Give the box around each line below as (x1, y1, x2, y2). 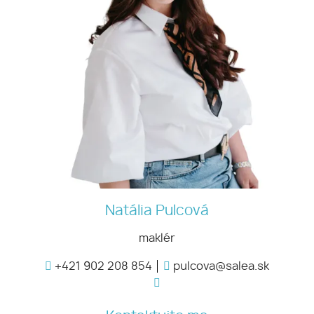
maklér (139, 233, 175, 245)
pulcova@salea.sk (170, 261, 269, 273)
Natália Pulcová (105, 204, 209, 219)
